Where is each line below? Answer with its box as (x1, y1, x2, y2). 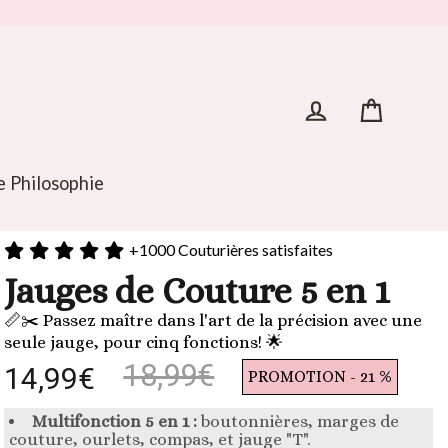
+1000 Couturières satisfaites (129, 239, 334, 259)
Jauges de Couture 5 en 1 (4, 269, 391, 311)
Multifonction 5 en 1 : (32, 411, 198, 431)
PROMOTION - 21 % (248, 366, 393, 386)
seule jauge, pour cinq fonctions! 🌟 (4, 332, 284, 352)
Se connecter (302, 123, 409, 146)
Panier (357, 122, 409, 145)
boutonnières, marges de (197, 411, 400, 431)
